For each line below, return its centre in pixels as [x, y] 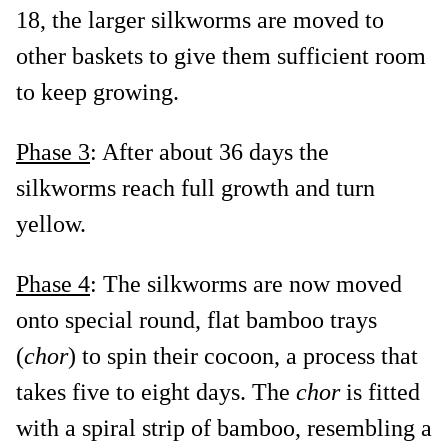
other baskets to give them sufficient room [221, 55]
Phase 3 [53, 151]
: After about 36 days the [209, 151]
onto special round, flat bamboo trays [196, 319]
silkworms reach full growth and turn [195, 187]
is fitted [380, 391]
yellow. [51, 223]
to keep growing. [97, 91]
